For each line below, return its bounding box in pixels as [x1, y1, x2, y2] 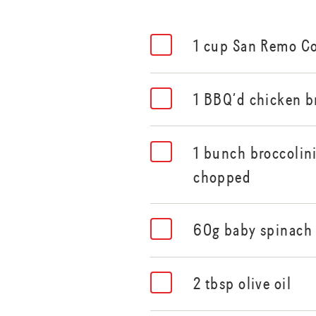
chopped [193, 166, 252, 188]
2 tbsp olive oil [193, 273, 292, 295]
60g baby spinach [193, 219, 313, 241]
